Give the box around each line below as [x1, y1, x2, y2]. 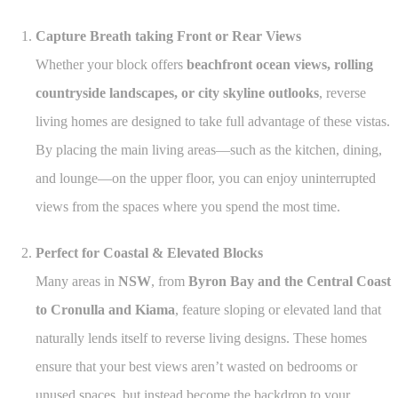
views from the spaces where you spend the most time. [36, 199, 340, 215]
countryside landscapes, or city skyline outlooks [36, 85, 319, 101]
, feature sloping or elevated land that [175, 302, 381, 318]
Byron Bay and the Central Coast [188, 274, 391, 290]
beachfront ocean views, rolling [187, 57, 373, 73]
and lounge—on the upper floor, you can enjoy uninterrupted [36, 171, 376, 187]
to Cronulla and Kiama [36, 302, 175, 318]
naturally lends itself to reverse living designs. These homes [36, 330, 367, 346]
